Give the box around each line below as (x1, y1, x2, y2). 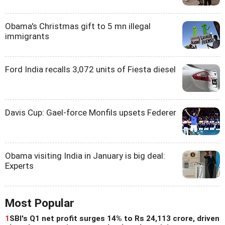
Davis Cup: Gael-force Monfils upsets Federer (5, 107, 176, 118)
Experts (5, 161, 34, 171)
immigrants (5, 31, 49, 42)
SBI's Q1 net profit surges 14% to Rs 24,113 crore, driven (10, 214, 219, 223)
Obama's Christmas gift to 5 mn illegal (5, 21, 151, 32)
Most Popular (5, 196, 74, 210)
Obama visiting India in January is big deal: (5, 151, 165, 161)
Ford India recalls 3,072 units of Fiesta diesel (5, 64, 176, 75)
